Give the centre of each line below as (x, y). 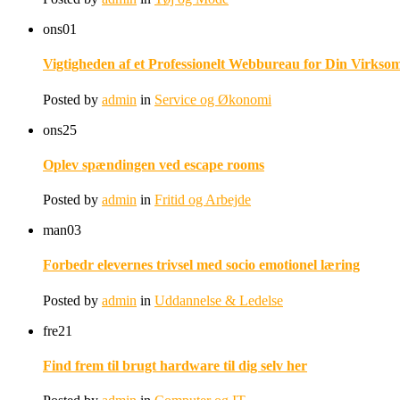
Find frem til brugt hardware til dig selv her (175, 365)
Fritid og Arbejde (203, 200)
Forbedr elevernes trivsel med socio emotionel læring (201, 265)
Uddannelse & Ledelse (219, 300)
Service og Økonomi (213, 99)
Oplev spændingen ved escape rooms (154, 164)
